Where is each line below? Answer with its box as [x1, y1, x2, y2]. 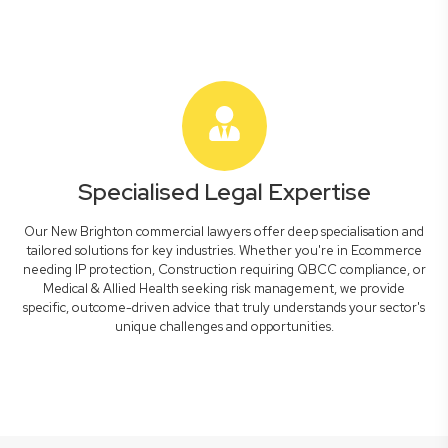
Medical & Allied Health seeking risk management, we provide [43, 280, 405, 297]
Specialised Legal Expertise [77, 177, 371, 207]
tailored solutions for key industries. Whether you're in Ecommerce [26, 242, 422, 259]
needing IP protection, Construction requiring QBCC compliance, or [22, 261, 426, 278]
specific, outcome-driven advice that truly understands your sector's [23, 299, 425, 316]
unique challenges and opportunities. [114, 318, 334, 335]
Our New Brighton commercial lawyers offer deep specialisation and [24, 223, 424, 240]
